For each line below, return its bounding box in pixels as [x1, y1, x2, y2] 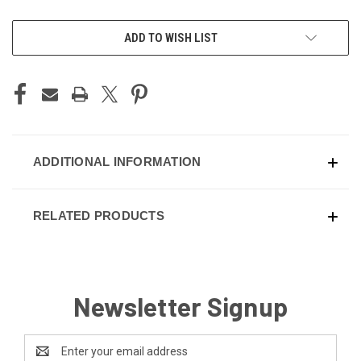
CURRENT [12, 23, 58, 37]
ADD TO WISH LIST [124, 30, 218, 45]
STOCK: [12, 40, 48, 54]
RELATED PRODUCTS [32, 208, 164, 222]
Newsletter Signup [73, 290, 288, 322]
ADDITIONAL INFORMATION [32, 154, 201, 168]
